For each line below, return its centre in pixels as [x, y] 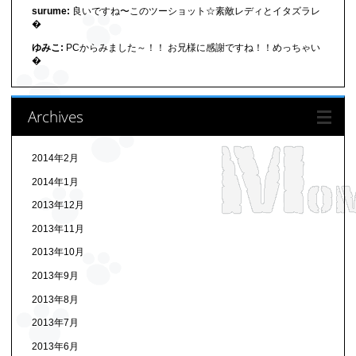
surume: [50, 11]
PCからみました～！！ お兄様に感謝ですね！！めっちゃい [192, 47]
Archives [55, 117]
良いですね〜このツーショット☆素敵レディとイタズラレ [195, 11]
